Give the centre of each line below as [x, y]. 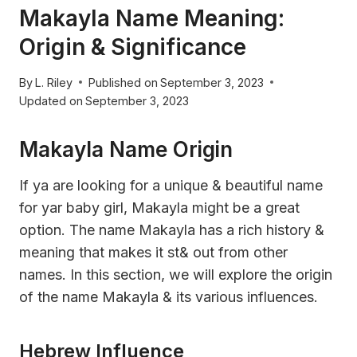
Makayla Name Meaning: [152, 19]
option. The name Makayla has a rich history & [172, 229]
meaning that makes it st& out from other [153, 252]
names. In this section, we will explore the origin [176, 274]
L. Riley [54, 82]
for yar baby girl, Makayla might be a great [159, 207]
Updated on [51, 100]
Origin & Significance [133, 47]
